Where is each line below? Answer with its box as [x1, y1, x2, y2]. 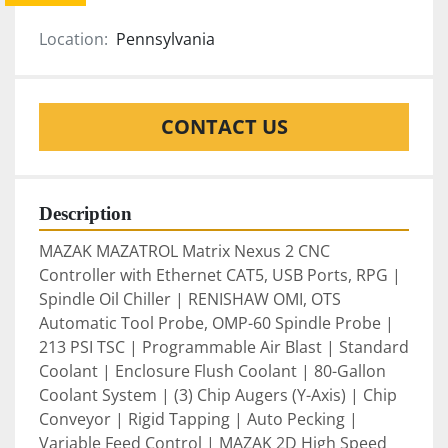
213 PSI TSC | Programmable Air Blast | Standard [39, 336, 409, 359]
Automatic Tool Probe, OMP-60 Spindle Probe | [39, 312, 394, 335]
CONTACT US [160, 113, 288, 141]
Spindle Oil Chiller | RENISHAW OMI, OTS [39, 288, 341, 311]
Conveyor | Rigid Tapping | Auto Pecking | [39, 408, 358, 431]
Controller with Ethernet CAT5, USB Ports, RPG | [39, 264, 401, 287]
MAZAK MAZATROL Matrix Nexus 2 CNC [39, 240, 330, 263]
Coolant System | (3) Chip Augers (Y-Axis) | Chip [39, 384, 397, 407]
